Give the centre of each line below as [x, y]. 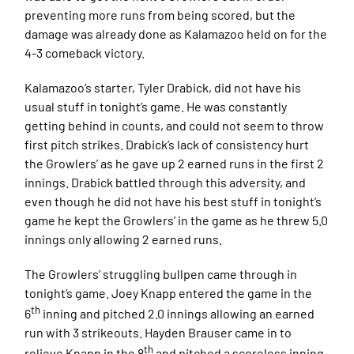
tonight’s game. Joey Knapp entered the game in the [169, 292]
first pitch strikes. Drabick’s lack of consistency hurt [167, 144]
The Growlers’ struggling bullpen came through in [161, 273]
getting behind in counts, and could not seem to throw [175, 125]
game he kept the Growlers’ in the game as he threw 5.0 [177, 220]
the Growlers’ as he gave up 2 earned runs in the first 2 [175, 163]
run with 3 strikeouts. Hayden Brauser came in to [158, 333]
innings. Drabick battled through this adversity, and [166, 182]
